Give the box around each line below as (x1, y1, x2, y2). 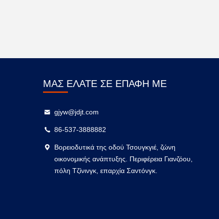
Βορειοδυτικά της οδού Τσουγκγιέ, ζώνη (54, 143, 176, 152)
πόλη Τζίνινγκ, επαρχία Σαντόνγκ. (54, 167, 158, 175)
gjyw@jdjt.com (54, 108, 99, 116)
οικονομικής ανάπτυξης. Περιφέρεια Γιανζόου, (54, 155, 193, 163)
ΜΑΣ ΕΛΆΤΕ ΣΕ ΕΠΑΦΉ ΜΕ (43, 78, 167, 89)
